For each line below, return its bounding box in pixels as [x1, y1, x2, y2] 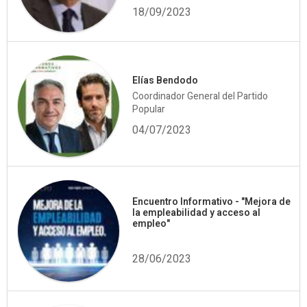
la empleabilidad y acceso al [132, 206, 261, 221]
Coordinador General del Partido [132, 89, 269, 104]
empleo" [132, 217, 171, 232]
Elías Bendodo [132, 73, 199, 88]
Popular [132, 102, 166, 117]
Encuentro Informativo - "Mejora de [132, 195, 291, 210]
